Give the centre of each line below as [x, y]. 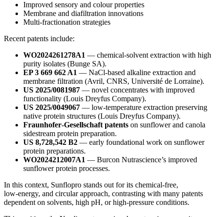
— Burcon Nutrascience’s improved [141, 160]
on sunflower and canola [167, 125]
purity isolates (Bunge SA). [65, 64]
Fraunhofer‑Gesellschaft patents [76, 125]
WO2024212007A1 [54, 160]
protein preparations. [54, 151]
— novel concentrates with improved [137, 90]
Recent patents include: [39, 39]
